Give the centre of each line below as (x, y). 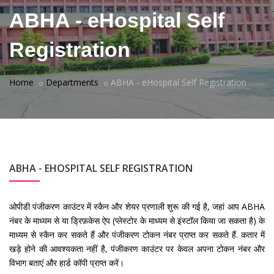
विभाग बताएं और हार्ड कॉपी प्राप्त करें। (67, 263)
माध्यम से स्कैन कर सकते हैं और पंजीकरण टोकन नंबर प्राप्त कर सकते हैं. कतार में (137, 235)
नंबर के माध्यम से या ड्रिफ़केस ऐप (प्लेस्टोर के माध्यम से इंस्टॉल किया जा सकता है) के (137, 220)
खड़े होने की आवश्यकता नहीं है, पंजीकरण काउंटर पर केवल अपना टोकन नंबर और (137, 249)
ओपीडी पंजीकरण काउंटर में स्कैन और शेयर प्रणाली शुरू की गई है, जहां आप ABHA (137, 206)
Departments (72, 82)
